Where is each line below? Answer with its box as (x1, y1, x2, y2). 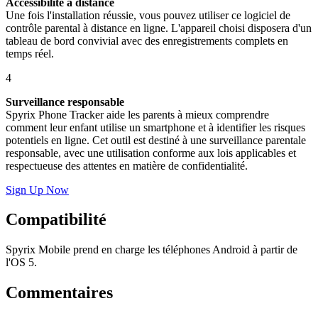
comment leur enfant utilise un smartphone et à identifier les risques (6, 121, 305, 133)
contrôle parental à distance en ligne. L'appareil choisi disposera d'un (6, 21, 312, 34)
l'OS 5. (6, 256, 37, 269)
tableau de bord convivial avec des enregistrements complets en (6, 34, 288, 47)
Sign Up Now (6, 183, 69, 196)
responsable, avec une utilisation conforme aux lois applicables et (6, 146, 296, 159)
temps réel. (6, 47, 54, 60)
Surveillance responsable (6, 95, 124, 108)
